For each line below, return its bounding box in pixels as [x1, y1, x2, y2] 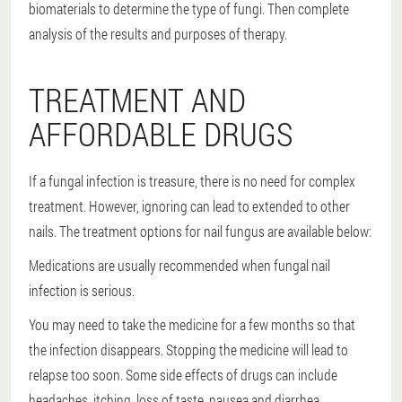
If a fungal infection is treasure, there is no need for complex [29, 170, 355, 190]
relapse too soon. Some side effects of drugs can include [29, 364, 337, 384]
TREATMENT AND [29, 77, 246, 121]
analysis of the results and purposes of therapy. [29, 23, 287, 43]
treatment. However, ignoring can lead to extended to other [29, 196, 350, 215]
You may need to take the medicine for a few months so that [29, 314, 355, 334]
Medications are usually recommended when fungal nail [29, 255, 330, 275]
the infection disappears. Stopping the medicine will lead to [29, 339, 348, 359]
